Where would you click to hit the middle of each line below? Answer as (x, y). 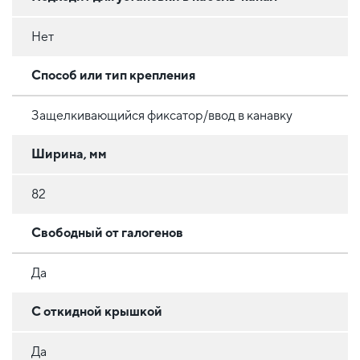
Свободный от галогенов (107, 232)
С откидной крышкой (97, 311)
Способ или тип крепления (113, 75)
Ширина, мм (69, 153)
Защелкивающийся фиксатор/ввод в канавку (162, 115)
